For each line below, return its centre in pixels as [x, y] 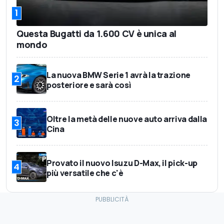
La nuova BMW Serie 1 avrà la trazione [119, 75]
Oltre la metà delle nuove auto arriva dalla [127, 119]
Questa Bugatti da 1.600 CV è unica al [97, 33]
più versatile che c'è [85, 173]
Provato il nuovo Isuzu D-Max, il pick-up [122, 163]
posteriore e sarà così [89, 85]
